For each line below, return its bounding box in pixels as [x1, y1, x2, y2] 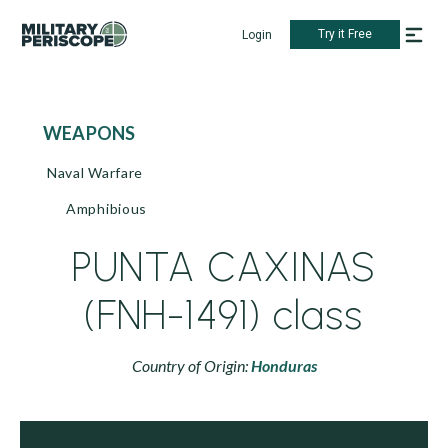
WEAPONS [62, 122, 136, 144]
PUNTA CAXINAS [71, 243, 377, 291]
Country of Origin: [131, 356, 251, 375]
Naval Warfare [47, 164, 144, 181]
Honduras [250, 356, 317, 375]
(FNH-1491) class [84, 291, 364, 339]
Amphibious [66, 200, 147, 217]
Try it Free [318, 27, 372, 41]
